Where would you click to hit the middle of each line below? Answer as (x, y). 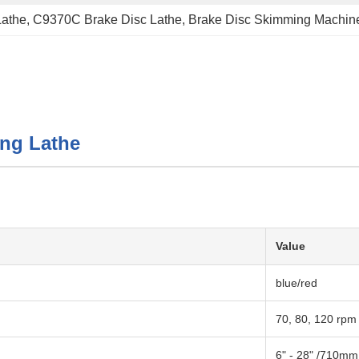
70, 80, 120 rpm (316, 319)
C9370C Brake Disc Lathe (107, 20)
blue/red (296, 283)
